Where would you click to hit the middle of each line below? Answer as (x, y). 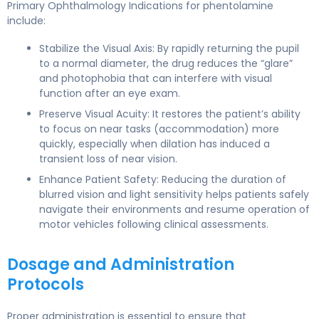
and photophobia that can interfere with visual (156, 78)
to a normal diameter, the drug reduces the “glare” (166, 63)
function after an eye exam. (110, 93)
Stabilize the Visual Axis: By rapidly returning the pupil (169, 48)
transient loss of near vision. (108, 158)
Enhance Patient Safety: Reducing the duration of (163, 179)
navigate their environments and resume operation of (174, 209)
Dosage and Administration (121, 264)
